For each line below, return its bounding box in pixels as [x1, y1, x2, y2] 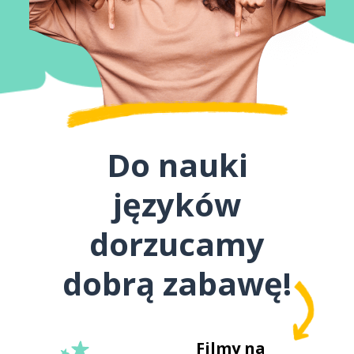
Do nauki [106, 143, 248, 186]
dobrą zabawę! [62, 262, 292, 305]
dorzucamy [89, 222, 265, 265]
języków [113, 183, 241, 226]
